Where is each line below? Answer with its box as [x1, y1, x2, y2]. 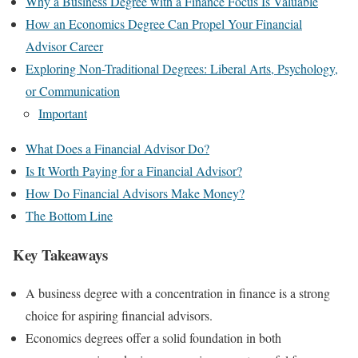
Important [38, 105, 87, 121]
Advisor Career [26, 38, 103, 54]
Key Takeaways [13, 243, 108, 265]
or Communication [26, 82, 120, 99]
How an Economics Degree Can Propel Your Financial [26, 15, 302, 32]
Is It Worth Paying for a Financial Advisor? [26, 162, 242, 179]
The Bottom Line [26, 207, 113, 224]
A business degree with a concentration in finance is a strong [26, 284, 330, 302]
